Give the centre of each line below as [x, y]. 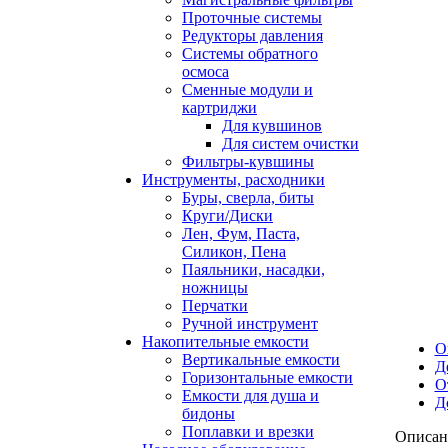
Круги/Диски [227, 215]
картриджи [219, 107]
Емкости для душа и [250, 395]
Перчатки [215, 305]
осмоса [205, 71]
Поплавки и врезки [248, 431]
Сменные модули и [247, 89]
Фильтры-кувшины [248, 161]
